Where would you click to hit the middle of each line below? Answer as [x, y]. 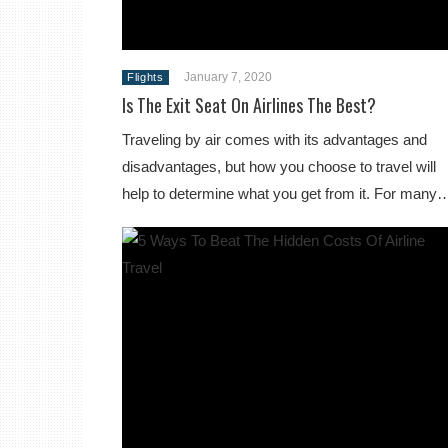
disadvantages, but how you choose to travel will [279, 166]
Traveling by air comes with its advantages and [274, 139]
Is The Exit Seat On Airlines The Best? [249, 105]
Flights [145, 77]
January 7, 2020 [227, 77]
